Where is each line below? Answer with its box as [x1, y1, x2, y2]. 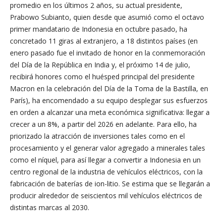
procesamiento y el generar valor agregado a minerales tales [10, 143, 205, 153]
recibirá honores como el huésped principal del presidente [10, 72, 195, 81]
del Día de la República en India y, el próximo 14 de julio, [10, 60, 190, 69]
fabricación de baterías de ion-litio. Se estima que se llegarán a [10, 179, 210, 188]
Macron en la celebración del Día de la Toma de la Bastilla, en [10, 84, 208, 93]
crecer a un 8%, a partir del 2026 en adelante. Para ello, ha [10, 119, 197, 129]
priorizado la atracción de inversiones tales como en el [10, 131, 185, 141]
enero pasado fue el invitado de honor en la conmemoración [10, 48, 205, 57]
